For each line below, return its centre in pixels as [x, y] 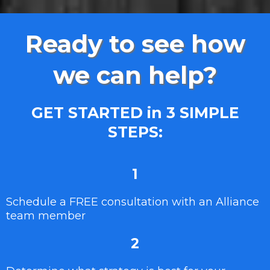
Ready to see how [135, 44]
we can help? [135, 75]
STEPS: [135, 132]
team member [46, 216]
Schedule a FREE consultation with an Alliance [133, 202]
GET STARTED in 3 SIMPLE [135, 113]
